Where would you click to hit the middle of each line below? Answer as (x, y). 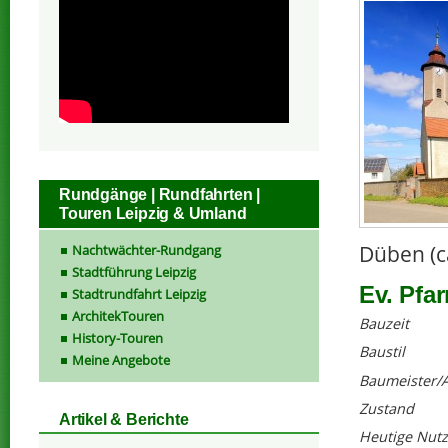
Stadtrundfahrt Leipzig (139, 293)
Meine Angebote (121, 359)
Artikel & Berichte (124, 420)
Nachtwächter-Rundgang (146, 249)
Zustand (386, 408)
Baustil (382, 352)
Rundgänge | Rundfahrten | (160, 194)
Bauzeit (384, 324)
